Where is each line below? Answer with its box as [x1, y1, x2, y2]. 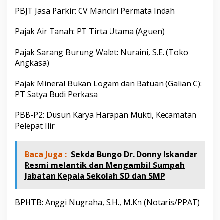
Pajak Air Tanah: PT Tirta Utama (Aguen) [15, 26, 165, 37]
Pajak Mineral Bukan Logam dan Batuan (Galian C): [15, 78, 202, 89]
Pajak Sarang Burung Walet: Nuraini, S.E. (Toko [15, 46, 188, 57]
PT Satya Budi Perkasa [15, 88, 98, 100]
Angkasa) [15, 57, 49, 68]
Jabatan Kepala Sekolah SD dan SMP [25, 170, 165, 181]
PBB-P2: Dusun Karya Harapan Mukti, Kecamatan [15, 109, 196, 120]
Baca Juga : [25, 148, 67, 160]
